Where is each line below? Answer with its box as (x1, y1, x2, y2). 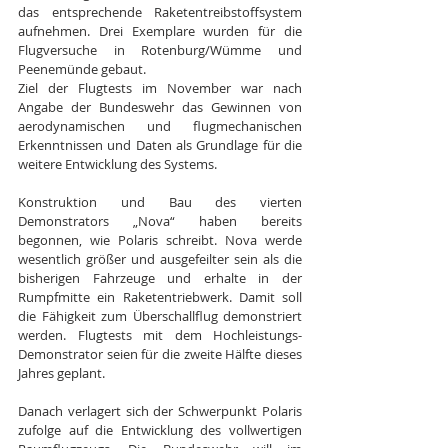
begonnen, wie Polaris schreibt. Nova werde (18, 230, 302, 249)
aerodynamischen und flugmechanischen (18, 116, 302, 135)
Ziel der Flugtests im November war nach (18, 78, 302, 97)
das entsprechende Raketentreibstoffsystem (18, 2, 302, 21)
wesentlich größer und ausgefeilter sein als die (18, 249, 302, 268)
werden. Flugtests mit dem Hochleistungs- (18, 325, 302, 344)
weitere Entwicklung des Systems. (18, 154, 217, 173)
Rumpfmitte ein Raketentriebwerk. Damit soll (18, 287, 302, 306)
